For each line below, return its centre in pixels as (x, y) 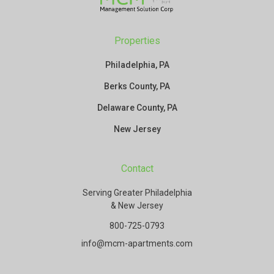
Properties (137, 41)
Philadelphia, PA (137, 65)
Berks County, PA (137, 87)
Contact (137, 169)
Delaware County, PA (137, 108)
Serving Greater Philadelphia (137, 193)
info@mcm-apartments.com (137, 244)
